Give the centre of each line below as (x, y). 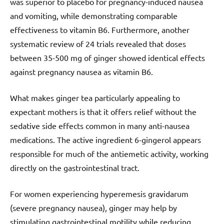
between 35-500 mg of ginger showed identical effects (107, 58)
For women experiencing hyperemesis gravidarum (99, 194)
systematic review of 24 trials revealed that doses (98, 44)
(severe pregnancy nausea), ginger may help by (93, 208)
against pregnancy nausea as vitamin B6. (81, 72)
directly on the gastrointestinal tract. (75, 168)
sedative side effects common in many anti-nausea (100, 126)
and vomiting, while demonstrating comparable (94, 16)
